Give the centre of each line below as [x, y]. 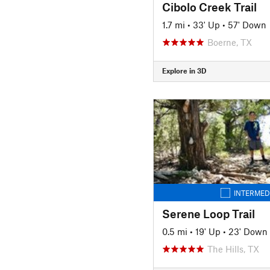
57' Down [247, 24]
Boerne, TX [229, 42]
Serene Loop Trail [208, 213]
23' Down [248, 231]
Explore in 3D [184, 71]
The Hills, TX [233, 249]
